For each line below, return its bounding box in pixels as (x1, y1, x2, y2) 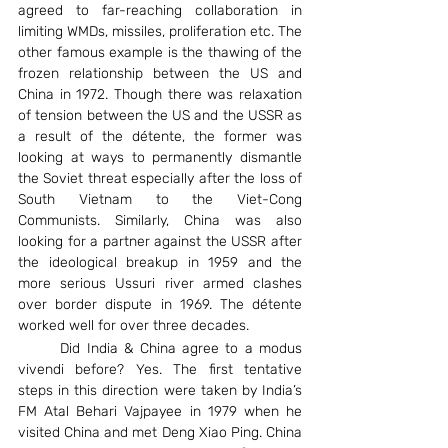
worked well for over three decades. (18, 316, 249, 334)
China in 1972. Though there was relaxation (18, 85, 302, 103)
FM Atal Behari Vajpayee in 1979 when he (18, 402, 302, 420)
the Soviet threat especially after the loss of (18, 169, 302, 187)
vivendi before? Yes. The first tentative (18, 360, 302, 378)
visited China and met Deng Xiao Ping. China (18, 423, 302, 441)
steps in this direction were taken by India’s (18, 381, 302, 399)
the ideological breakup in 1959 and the (18, 253, 302, 271)
